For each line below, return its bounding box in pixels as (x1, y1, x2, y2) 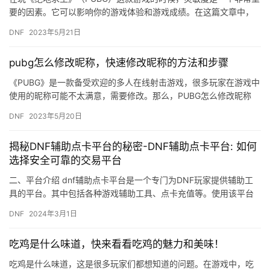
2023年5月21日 (29, 28, 81, 37)
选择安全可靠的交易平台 (9, 154, 122, 167)
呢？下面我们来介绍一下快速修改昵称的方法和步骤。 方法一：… (9, 104, 255, 115)
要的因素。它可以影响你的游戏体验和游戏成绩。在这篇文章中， (9, 7, 254, 17)
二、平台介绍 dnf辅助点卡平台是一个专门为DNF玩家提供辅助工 (9, 175, 253, 186)
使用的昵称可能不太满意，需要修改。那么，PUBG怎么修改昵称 (9, 90, 251, 101)
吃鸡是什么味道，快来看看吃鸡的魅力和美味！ (9, 238, 224, 251)
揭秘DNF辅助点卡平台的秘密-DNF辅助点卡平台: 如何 (9, 140, 257, 153)
